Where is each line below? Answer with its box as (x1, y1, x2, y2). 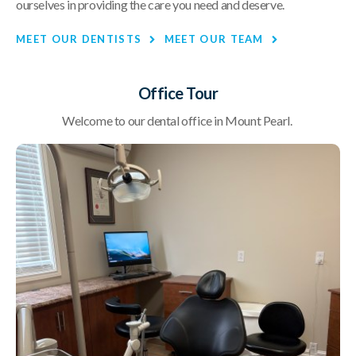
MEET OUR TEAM (164, 33, 264, 46)
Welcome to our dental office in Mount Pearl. (62, 113, 294, 129)
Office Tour (137, 83, 219, 103)
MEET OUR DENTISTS (16, 33, 142, 46)
